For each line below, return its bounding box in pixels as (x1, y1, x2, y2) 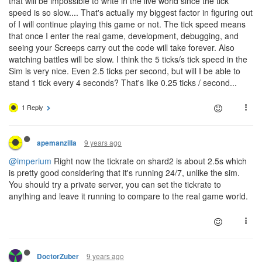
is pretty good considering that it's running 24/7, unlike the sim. (9, 166, 240, 178)
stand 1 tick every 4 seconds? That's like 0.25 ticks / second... (9, 76, 237, 88)
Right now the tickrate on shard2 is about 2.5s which (51, 154, 247, 167)
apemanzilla (37, 137, 77, 148)
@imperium (9, 154, 51, 167)
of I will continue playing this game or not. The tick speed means (9, 18, 246, 30)
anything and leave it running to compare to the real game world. (9, 189, 248, 202)
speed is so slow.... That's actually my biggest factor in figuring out (9, 6, 253, 18)
